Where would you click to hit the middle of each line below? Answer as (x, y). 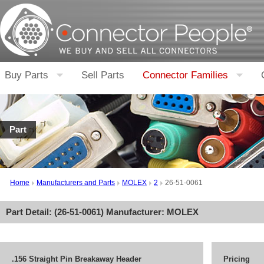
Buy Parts (27, 75)
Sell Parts (103, 75)
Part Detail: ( (32, 212)
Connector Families (185, 75)
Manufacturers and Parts (76, 183)
